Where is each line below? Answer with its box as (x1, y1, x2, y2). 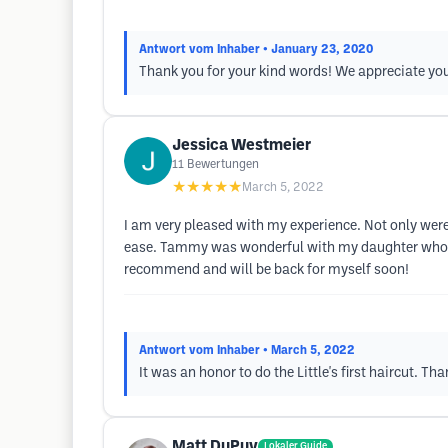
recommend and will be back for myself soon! (124, 264, 409, 277)
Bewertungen (187, 159, 259, 170)
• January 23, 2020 (263, 44, 373, 55)
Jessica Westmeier (172, 138, 311, 153)
